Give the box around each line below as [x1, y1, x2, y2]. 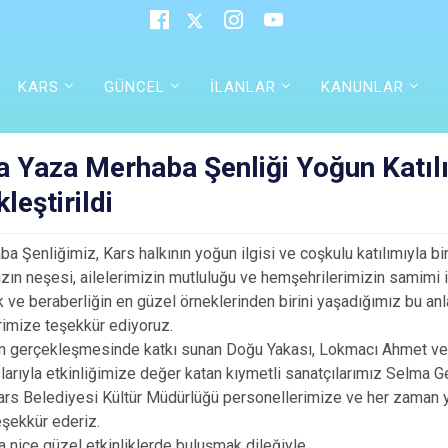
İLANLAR [210, 77, 277, 96]
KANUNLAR [321, 77, 405, 96]
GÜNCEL [104, 77, 166, 96]
